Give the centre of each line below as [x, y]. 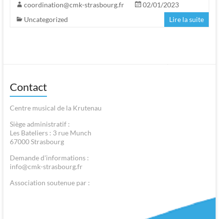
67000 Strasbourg [37, 141]
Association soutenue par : [50, 182]
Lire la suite [187, 19]
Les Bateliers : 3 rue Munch [50, 132]
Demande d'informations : [49, 157]
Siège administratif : [40, 124]
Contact [28, 87]
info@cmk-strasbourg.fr [46, 166]
